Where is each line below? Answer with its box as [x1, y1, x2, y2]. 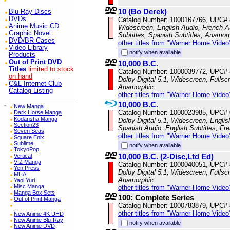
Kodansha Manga [14, 116, 57, 122]
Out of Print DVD [9, 59, 62, 66]
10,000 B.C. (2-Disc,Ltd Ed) [118, 152, 214, 161]
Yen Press [14, 165, 40, 171]
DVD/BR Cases [9, 37, 55, 44]
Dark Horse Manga [14, 109, 62, 116]
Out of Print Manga [14, 196, 61, 202]
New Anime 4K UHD [14, 210, 64, 217]
